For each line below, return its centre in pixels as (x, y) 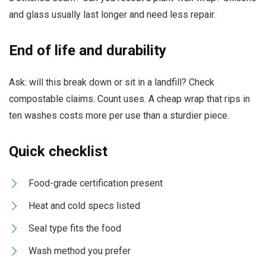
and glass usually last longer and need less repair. (112, 14)
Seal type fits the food (75, 228)
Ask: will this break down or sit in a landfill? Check (112, 82)
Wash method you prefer (80, 251)
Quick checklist (58, 151)
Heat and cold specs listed (84, 205)
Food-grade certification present (96, 183)
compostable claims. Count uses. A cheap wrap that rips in (129, 99)
